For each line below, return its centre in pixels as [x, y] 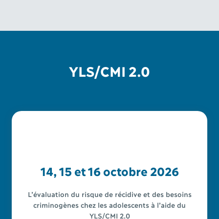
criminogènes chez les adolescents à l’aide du [109, 204]
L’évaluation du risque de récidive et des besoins [109, 194]
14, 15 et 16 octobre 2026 [109, 171]
